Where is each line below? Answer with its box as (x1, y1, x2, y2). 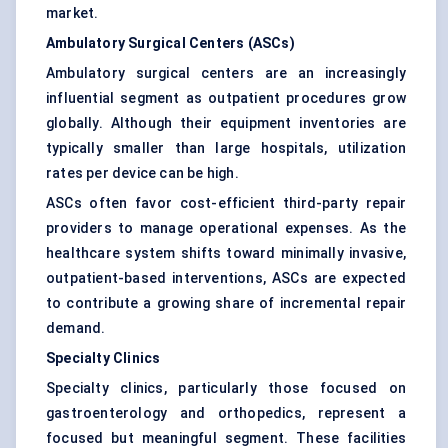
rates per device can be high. (46, 165, 239, 182)
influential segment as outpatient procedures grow (46, 90, 406, 107)
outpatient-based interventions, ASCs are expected (46, 270, 406, 287)
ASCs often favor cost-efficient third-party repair (46, 195, 406, 212)
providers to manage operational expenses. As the (46, 220, 406, 237)
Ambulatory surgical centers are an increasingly (46, 65, 406, 82)
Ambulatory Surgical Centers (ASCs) (46, 35, 295, 52)
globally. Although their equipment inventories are (46, 115, 406, 132)
